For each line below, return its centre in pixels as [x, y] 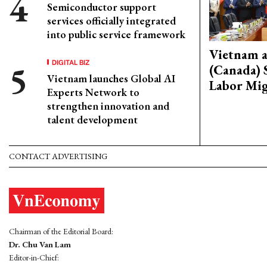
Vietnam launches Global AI [111, 78]
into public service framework [116, 34]
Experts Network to [93, 92]
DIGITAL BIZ [71, 62]
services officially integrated [111, 21]
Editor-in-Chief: [34, 258]
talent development [92, 119]
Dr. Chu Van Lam [40, 245]
